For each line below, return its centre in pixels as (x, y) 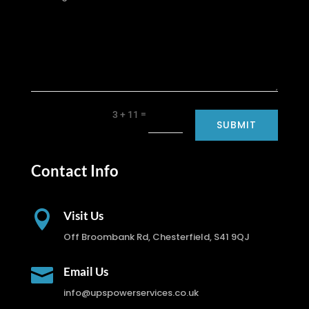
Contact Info (74, 170)
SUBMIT (237, 124)
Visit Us (84, 215)
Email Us (86, 271)
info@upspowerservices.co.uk (131, 292)
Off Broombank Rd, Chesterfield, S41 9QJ (157, 237)
